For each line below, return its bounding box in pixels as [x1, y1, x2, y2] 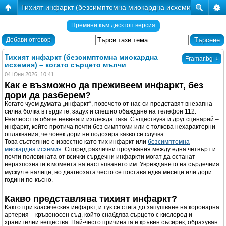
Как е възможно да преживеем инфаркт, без [5, 80, 203, 90]
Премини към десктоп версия [71, 22, 155, 29]
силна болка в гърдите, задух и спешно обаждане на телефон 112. [5, 108, 196, 115]
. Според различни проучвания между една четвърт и [62, 146, 216, 153]
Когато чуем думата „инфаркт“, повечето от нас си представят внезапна [5, 100, 212, 107]
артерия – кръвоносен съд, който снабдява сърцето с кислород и [5, 211, 192, 218]
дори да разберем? [5, 90, 91, 100]
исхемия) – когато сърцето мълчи [5, 61, 126, 69]
